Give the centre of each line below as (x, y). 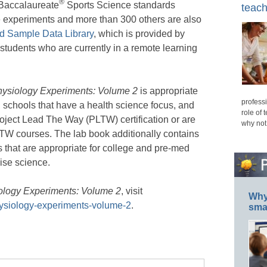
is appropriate (169, 91)
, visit (132, 191)
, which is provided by (139, 33)
